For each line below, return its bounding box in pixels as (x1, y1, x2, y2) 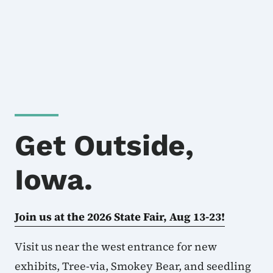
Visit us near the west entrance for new (15, 239, 217, 255)
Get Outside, (15, 128, 194, 163)
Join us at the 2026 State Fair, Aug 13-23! (15, 209, 225, 225)
